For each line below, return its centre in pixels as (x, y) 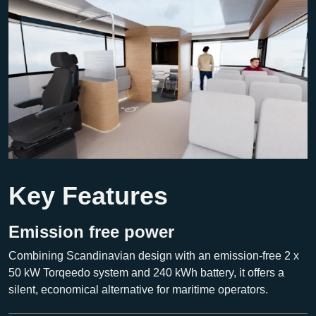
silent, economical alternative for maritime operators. (138, 290)
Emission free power (91, 232)
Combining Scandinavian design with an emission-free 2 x (154, 256)
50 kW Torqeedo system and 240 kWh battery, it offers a (146, 273)
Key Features (88, 196)
